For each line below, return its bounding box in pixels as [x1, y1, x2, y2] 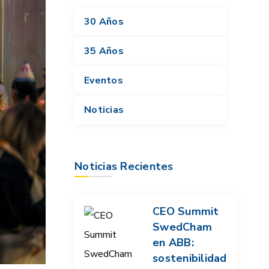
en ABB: [153, 235, 194, 250]
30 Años [84, 15, 124, 29]
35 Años [84, 44, 124, 58]
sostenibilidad [153, 251, 227, 266]
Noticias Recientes [74, 159, 174, 174]
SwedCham [153, 220, 212, 235]
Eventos [84, 74, 123, 88]
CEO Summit [153, 204, 219, 219]
